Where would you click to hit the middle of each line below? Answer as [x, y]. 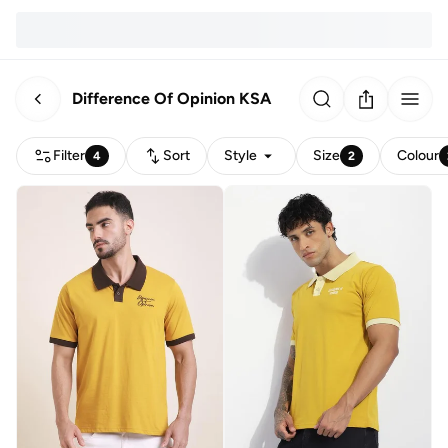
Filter [69, 155]
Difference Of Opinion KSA [171, 98]
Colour [418, 155]
